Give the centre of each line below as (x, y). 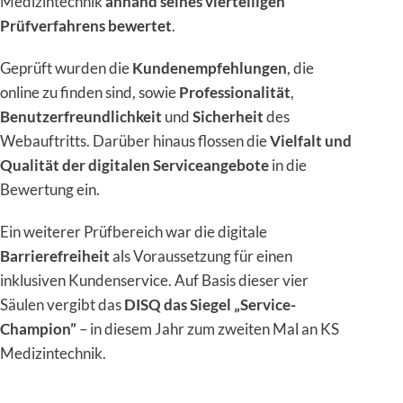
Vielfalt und (311, 140)
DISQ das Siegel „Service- (210, 304)
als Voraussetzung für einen (201, 255)
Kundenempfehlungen (210, 67)
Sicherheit (228, 116)
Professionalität (235, 92)
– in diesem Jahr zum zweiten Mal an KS (208, 328)
